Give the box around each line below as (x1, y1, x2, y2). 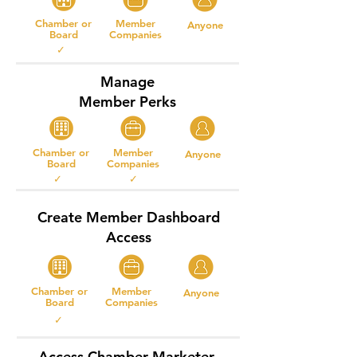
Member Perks (79, 92, 176, 111)
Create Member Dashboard (37, 208, 220, 226)
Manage (100, 73, 155, 91)
